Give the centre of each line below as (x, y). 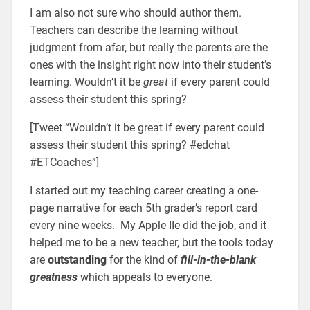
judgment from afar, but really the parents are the (148, 47)
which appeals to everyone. (145, 277)
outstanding (77, 259)
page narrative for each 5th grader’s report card (143, 208)
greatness (53, 277)
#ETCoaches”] (64, 162)
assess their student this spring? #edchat (129, 145)
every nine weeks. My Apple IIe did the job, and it (148, 225)
